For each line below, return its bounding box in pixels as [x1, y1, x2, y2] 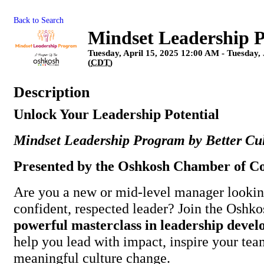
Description [14, 84, 90, 101]
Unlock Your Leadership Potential [14, 106, 219, 122]
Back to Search [14, 15, 64, 25]
